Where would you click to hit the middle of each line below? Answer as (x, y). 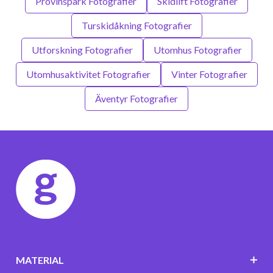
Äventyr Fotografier (136, 98)
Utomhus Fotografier (197, 49)
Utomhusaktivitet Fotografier (88, 74)
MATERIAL (40, 260)
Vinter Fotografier (209, 74)
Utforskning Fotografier (82, 49)
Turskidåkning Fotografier (136, 25)
